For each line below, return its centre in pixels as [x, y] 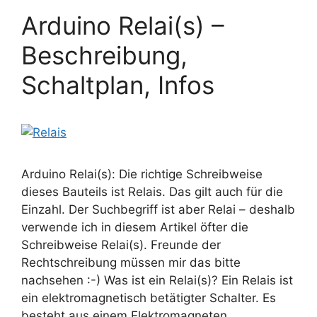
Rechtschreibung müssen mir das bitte [131, 263]
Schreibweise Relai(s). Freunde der [121, 245]
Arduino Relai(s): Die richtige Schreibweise [142, 174]
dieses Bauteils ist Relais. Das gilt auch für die [152, 192]
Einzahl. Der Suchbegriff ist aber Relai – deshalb [158, 210]
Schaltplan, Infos [118, 85]
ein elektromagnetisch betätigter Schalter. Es [149, 298]
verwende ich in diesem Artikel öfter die [135, 227]
